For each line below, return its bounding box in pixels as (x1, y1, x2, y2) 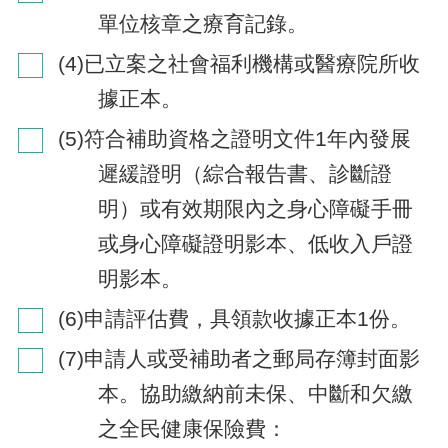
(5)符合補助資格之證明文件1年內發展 (58, 126, 411, 150)
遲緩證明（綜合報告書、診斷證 (98, 161, 392, 185)
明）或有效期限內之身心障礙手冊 (98, 196, 413, 220)
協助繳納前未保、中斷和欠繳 (140, 381, 413, 405)
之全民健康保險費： (98, 416, 287, 440)
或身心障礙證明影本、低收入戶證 (98, 231, 413, 255)
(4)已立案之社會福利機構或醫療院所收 (58, 51, 420, 75)
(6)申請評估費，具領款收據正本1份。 (58, 306, 411, 330)
